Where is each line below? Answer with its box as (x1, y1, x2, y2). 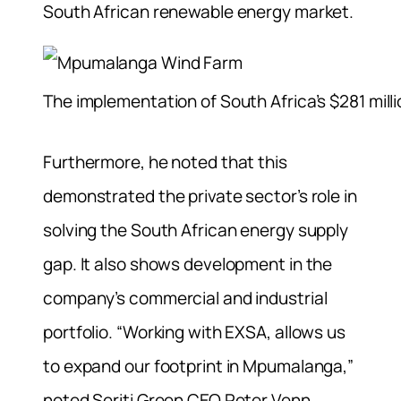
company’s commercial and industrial (43, 286, 328, 311)
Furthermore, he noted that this (43, 150, 287, 175)
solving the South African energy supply (43, 218, 349, 243)
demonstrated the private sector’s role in (43, 184, 357, 209)
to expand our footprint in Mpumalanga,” (43, 354, 354, 379)
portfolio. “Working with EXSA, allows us (43, 320, 346, 345)
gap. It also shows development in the (43, 252, 333, 277)
